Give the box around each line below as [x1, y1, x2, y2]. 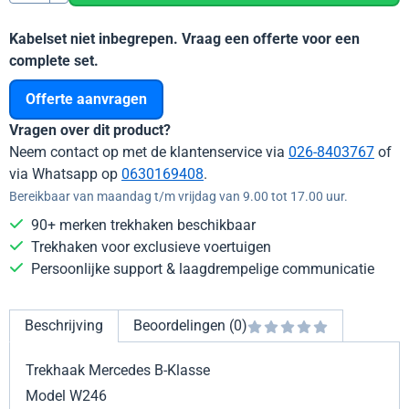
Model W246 [26, 387, 111, 405]
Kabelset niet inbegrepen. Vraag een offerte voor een [9, 30, 360, 48]
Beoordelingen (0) [133, 317, 247, 335]
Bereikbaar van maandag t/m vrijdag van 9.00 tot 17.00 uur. [9, 189, 348, 204]
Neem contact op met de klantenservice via [9, 143, 288, 162]
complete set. [9, 52, 99, 70]
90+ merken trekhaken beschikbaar [31, 216, 256, 235]
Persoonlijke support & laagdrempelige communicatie [31, 260, 374, 278]
